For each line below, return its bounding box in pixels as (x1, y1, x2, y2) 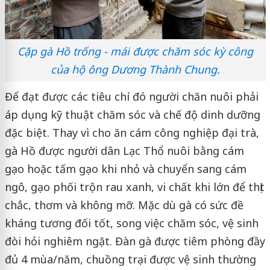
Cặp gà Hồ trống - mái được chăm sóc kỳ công (17, 43, 253, 58)
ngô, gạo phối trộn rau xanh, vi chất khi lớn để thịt (4, 179, 265, 194)
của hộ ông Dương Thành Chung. (50, 61, 220, 77)
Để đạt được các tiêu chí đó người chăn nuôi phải (4, 89, 259, 104)
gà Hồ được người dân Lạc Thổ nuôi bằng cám (4, 143, 244, 158)
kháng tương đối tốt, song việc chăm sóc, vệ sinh (4, 215, 259, 230)
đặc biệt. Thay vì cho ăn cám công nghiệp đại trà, (4, 125, 259, 140)
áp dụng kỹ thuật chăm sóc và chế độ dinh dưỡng (4, 107, 260, 122)
